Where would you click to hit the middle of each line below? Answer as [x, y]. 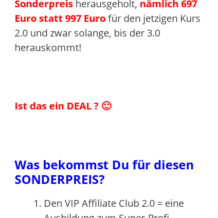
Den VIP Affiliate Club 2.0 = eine [114, 203]
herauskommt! [48, 47]
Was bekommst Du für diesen [104, 164]
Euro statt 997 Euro [60, 18]
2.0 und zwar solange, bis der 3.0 [87, 33]
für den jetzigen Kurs [153, 18]
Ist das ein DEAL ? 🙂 [63, 106]
